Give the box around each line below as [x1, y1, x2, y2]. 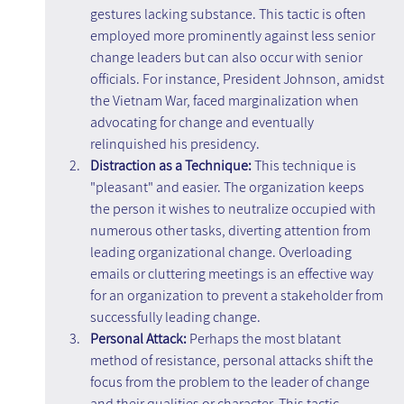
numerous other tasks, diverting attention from [89, 221, 373, 241]
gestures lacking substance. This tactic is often [89, 5, 369, 24]
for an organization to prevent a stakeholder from [89, 286, 386, 306]
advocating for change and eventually [89, 113, 317, 133]
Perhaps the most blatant [186, 329, 344, 349]
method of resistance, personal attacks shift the [89, 351, 376, 371]
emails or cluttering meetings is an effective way [89, 264, 376, 284]
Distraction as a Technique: [89, 156, 254, 176]
